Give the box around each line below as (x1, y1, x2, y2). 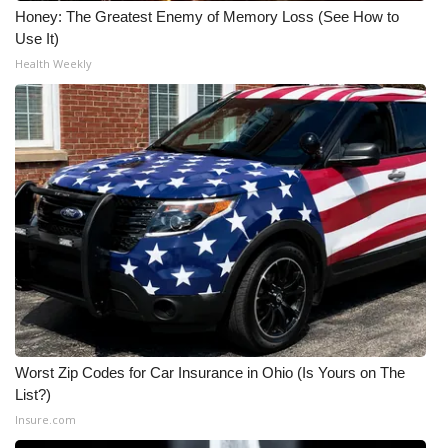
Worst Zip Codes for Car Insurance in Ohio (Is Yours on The (15, 364, 405, 381)
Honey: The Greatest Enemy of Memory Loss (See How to (15, 8, 399, 25)
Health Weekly (15, 56, 92, 71)
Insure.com (15, 412, 76, 427)
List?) (15, 386, 51, 403)
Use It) (15, 30, 59, 47)
